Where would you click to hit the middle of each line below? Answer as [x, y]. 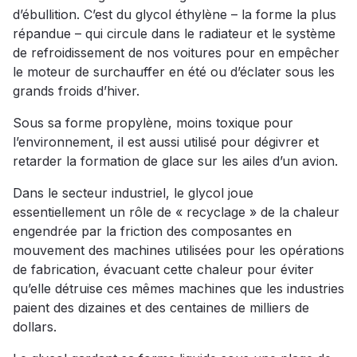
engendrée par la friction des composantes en [152, 231]
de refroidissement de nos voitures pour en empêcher [176, 53]
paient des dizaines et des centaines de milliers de [161, 308]
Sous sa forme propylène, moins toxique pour [153, 123]
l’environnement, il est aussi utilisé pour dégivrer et [166, 142]
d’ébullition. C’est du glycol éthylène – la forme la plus [175, 15]
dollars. [35, 327]
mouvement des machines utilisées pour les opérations [178, 251]
